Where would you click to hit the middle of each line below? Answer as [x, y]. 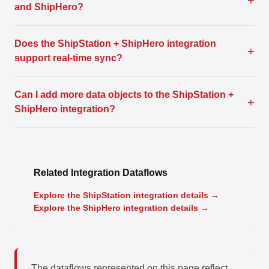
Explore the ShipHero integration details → [121, 208]
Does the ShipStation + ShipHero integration [115, 44]
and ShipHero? [49, 7]
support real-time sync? [68, 58]
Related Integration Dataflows [101, 173]
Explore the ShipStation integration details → [126, 195]
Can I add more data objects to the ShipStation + [124, 95]
